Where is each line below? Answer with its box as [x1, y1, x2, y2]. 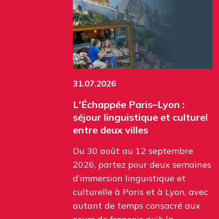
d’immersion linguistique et [73, 173, 186, 184]
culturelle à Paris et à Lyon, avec [73, 186, 208, 198]
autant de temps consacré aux [73, 200, 200, 212]
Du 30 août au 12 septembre [73, 145, 193, 157]
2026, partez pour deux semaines [73, 159, 211, 171]
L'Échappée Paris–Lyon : [73, 98, 185, 111]
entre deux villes [73, 124, 148, 136]
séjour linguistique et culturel [73, 111, 208, 124]
